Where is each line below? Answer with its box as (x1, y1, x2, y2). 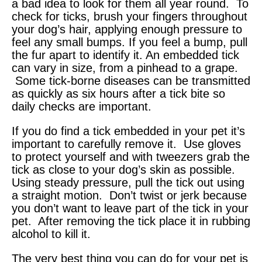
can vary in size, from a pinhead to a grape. (12, 61, 238, 75)
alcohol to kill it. (12, 227, 91, 241)
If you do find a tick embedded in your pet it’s (12, 125, 245, 138)
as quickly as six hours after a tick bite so (12, 87, 225, 101)
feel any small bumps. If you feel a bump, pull (12, 36, 247, 49)
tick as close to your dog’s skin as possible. (12, 163, 239, 177)
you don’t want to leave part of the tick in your (12, 202, 249, 215)
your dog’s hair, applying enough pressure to (12, 23, 242, 36)
